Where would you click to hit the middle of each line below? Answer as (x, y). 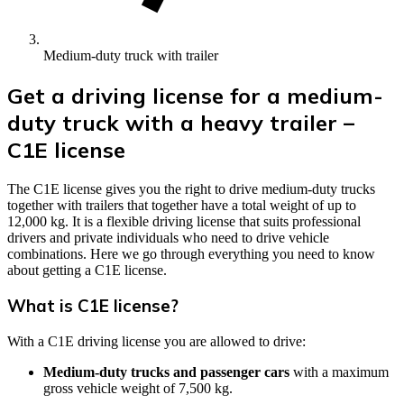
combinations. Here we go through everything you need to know (191, 253)
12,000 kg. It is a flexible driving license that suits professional (184, 221)
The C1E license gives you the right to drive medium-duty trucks (191, 188)
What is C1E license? (93, 306)
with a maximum (339, 372)
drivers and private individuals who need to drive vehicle (168, 237)
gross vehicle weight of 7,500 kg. (138, 389)
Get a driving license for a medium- (195, 95)
